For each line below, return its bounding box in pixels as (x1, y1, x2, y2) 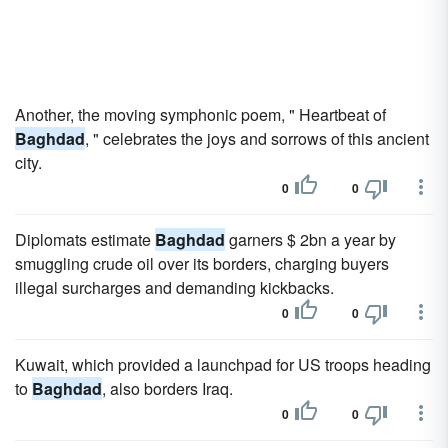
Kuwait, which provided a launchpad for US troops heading (15, 353, 431, 376)
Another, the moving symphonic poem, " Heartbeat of (15, 103, 386, 126)
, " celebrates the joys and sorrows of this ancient (85, 127, 429, 150)
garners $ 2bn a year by (225, 228, 396, 251)
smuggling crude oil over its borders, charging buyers (15, 252, 389, 275)
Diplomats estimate (15, 228, 155, 251)
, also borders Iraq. (102, 377, 233, 400)
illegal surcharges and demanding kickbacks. (15, 276, 334, 299)
